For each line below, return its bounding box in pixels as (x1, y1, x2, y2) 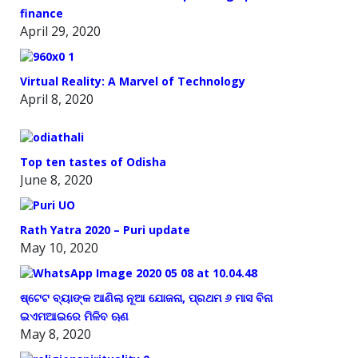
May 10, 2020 (20, 238, 98, 257)
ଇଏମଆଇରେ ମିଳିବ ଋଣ (20, 308, 129, 324)
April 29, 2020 (20, 22, 101, 40)
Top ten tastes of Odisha (20, 153, 166, 169)
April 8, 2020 (20, 89, 93, 108)
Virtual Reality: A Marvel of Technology (20, 73, 245, 89)
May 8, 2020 (20, 324, 91, 343)
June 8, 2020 (20, 170, 93, 189)
